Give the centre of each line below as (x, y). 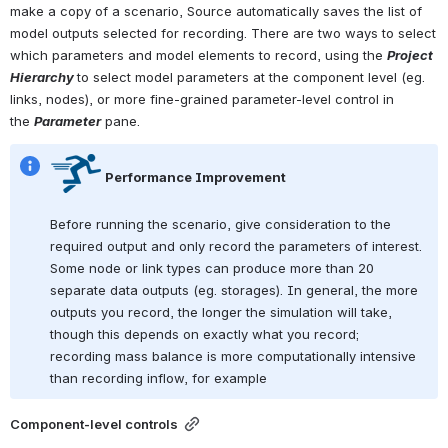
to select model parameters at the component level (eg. (251, 77)
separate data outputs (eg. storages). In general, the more (234, 290)
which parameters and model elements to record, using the (198, 55)
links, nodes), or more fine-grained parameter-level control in (202, 99)
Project (410, 55)
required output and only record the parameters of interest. (236, 246)
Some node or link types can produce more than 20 (212, 268)
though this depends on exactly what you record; (204, 334)
